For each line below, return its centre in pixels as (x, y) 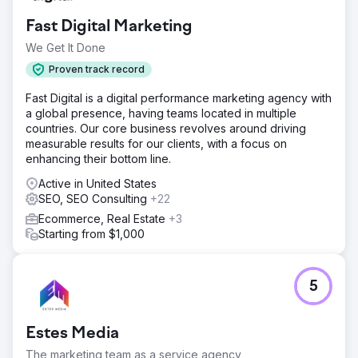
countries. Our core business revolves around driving (166, 128)
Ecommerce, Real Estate (103, 218)
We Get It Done (66, 47)
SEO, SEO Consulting (94, 198)
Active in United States (97, 183)
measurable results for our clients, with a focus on (156, 143)
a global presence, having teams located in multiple (161, 113)
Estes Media (72, 334)
